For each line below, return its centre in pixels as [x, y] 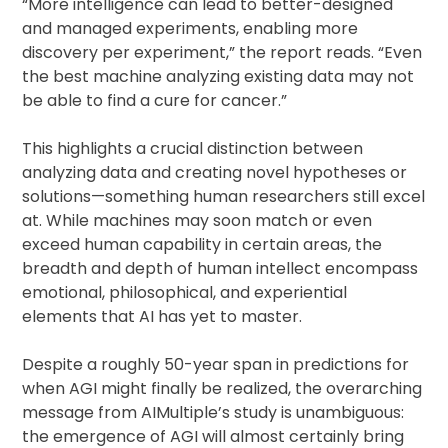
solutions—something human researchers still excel [224, 197]
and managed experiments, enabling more [190, 29]
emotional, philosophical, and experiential [185, 293]
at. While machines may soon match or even [197, 221]
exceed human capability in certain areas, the [202, 245]
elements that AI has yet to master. [162, 317]
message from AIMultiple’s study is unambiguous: [213, 413]
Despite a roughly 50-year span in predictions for [216, 365]
